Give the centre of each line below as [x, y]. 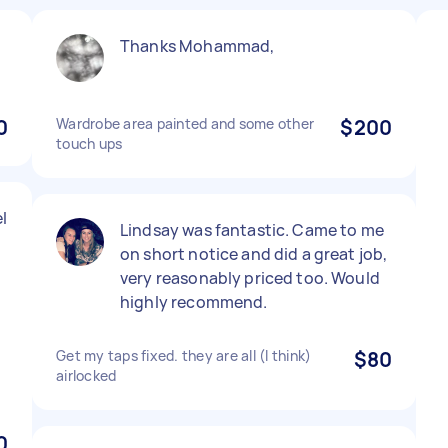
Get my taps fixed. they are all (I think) [184, 355]
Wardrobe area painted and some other [185, 123]
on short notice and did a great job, [254, 254]
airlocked [86, 375]
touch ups [89, 143]
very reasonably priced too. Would [250, 278]
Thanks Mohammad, [197, 46]
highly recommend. [194, 302]
